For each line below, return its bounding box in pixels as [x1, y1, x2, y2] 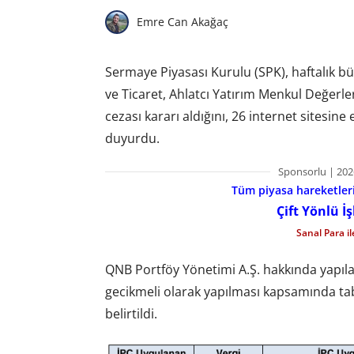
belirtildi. [104, 305, 157, 323]
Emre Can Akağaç [136, 14, 228, 30]
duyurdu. [104, 129, 160, 147]
